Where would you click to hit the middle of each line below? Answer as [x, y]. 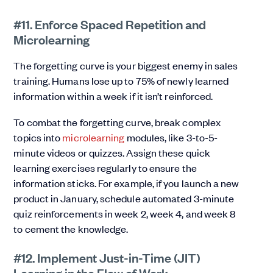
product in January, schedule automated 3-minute [124, 198]
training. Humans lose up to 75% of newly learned [121, 81]
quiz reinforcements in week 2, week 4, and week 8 [125, 214]
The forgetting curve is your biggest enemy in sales [126, 66]
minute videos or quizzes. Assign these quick [112, 153]
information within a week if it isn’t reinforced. [114, 96]
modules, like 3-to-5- [171, 137]
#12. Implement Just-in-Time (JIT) [107, 257]
